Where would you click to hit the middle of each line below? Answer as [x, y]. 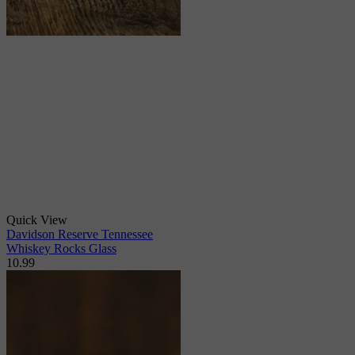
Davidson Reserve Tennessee [80, 235]
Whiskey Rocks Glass [62, 249]
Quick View [37, 220]
